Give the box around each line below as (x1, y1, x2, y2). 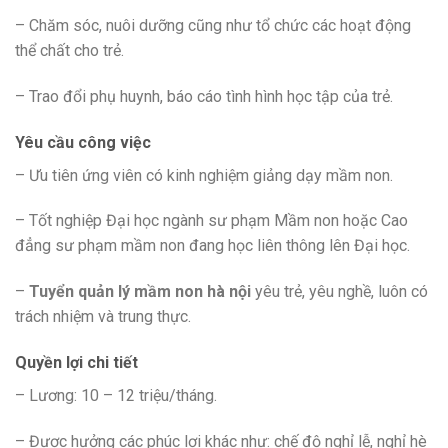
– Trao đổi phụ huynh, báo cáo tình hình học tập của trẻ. (15, 86, 393, 106)
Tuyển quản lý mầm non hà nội (29, 282, 255, 302)
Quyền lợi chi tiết (15, 352, 138, 372)
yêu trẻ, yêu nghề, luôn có (255, 282, 428, 302)
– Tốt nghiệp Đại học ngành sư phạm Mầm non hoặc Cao (15, 211, 408, 231)
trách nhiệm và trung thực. (15, 307, 191, 327)
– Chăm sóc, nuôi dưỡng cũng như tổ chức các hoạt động (15, 15, 411, 35)
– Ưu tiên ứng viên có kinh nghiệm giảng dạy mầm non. (15, 165, 393, 185)
